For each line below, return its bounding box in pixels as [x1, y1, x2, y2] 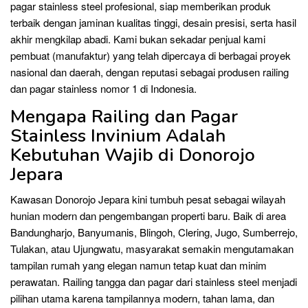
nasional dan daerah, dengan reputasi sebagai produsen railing [10, 64, 289, 79]
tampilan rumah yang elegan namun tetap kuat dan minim [10, 257, 267, 272]
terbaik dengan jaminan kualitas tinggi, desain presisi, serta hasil [10, 14, 296, 30]
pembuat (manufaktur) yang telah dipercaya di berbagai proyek [10, 47, 291, 63]
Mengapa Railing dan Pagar [10, 104, 238, 129]
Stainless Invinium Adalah [10, 123, 225, 148]
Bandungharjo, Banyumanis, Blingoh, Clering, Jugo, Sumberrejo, [10, 224, 298, 239]
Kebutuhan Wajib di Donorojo [10, 142, 255, 167]
